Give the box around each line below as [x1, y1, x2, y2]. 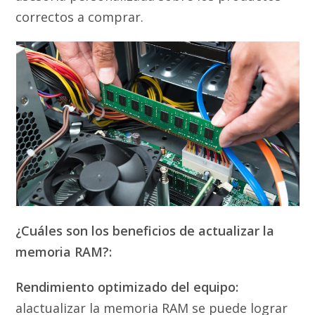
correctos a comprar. [15, 8, 144, 26]
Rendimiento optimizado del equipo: [15, 278, 239, 296]
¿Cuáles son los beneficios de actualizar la [15, 222, 275, 240]
